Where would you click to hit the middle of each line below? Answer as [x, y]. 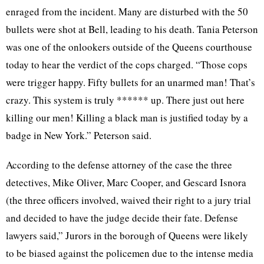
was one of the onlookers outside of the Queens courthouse [129, 47]
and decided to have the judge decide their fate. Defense [122, 218]
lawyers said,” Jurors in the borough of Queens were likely [127, 235]
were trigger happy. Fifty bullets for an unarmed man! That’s [131, 82]
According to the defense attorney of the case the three [119, 165]
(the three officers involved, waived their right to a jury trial [128, 200]
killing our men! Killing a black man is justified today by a [127, 118]
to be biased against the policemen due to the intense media [130, 253]
